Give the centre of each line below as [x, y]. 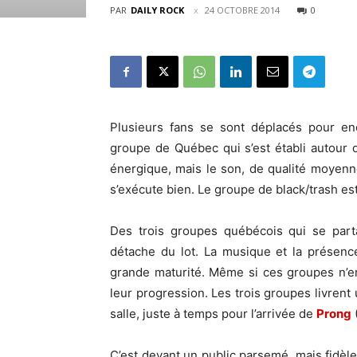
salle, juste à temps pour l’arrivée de [213, 314]
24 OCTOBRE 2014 [242, 10]
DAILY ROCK [157, 10]
